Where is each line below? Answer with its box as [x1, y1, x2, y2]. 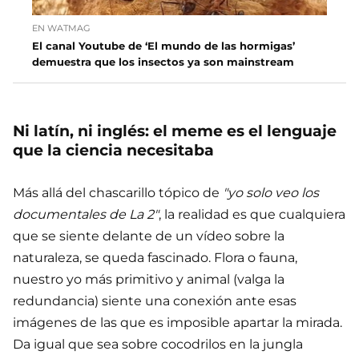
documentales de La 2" [13, 207, 159, 223]
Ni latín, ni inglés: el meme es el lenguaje [13, 122, 337, 141]
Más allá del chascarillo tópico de [13, 185, 223, 201]
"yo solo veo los [223, 185, 319, 201]
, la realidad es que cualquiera [159, 207, 345, 223]
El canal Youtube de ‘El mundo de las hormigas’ [32, 39, 295, 53]
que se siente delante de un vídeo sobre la [13, 228, 284, 244]
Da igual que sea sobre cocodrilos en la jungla [13, 337, 303, 353]
